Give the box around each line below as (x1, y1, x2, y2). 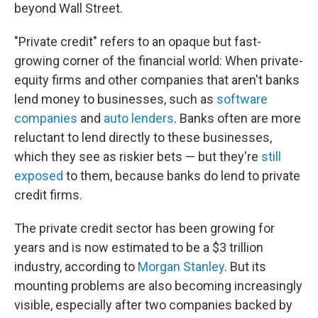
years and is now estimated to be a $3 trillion (14, 240, 263, 255)
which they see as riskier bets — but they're (14, 149, 261, 164)
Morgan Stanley (138, 259, 224, 274)
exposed (14, 168, 63, 183)
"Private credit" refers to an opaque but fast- (14, 34, 261, 49)
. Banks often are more (174, 111, 301, 126)
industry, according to (14, 259, 138, 274)
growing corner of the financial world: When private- (14, 53, 303, 68)
